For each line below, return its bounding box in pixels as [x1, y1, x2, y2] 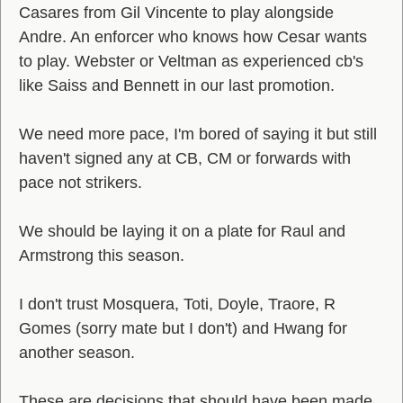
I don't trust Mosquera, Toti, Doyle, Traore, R [19, 295, 336, 313]
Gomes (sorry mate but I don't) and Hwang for [19, 319, 347, 337]
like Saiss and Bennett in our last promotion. [19, 76, 335, 94]
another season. [19, 344, 135, 362]
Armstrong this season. [19, 246, 184, 264]
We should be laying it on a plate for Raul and [19, 222, 345, 240]
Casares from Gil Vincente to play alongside [19, 4, 334, 22]
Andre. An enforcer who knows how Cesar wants [19, 28, 367, 46]
